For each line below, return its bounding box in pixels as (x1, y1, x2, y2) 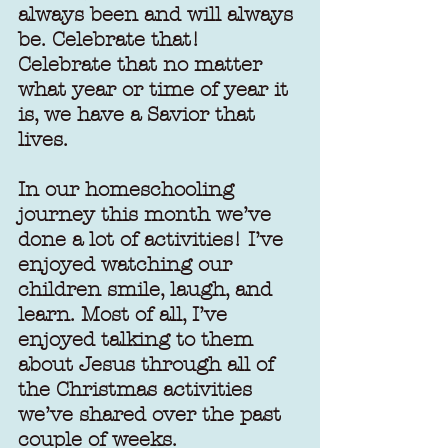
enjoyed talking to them (18, 328, 259, 351)
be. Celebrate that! (18, 28, 206, 51)
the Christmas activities (18, 378, 258, 401)
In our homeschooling (18, 178, 240, 201)
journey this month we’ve (18, 203, 277, 226)
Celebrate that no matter (18, 53, 268, 76)
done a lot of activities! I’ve (18, 228, 289, 251)
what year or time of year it (18, 78, 294, 101)
